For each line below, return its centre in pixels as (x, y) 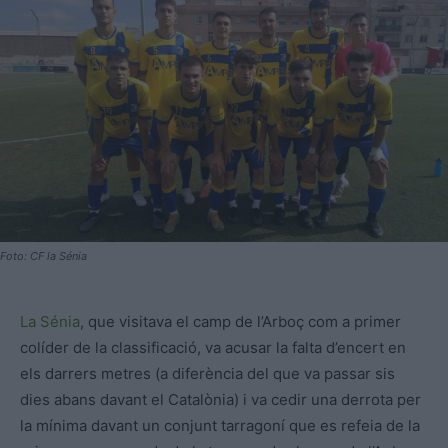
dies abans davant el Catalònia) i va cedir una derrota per (220, 400)
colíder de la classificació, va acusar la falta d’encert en (213, 348)
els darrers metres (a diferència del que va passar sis (207, 374)
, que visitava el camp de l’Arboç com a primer (240, 322)
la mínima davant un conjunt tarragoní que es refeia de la (220, 426)
